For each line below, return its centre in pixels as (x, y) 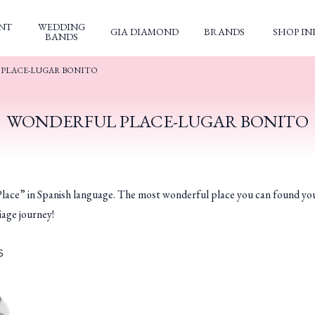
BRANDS (224, 32)
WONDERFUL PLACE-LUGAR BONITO (157, 121)
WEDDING (61, 27)
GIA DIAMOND (144, 32)
